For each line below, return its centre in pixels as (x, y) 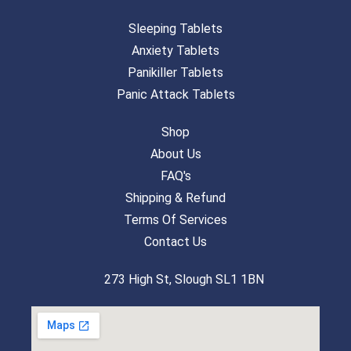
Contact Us (175, 242)
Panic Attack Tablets (175, 95)
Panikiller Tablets (175, 73)
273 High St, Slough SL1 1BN (185, 280)
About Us (175, 154)
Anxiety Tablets (175, 51)
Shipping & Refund (175, 198)
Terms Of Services (175, 220)
